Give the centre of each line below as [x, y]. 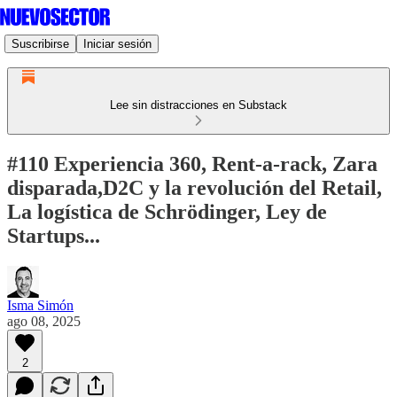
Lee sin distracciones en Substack [198, 105]
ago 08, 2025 [44, 321]
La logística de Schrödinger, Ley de [167, 211]
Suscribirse [40, 43]
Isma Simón [40, 305]
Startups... [54, 235]
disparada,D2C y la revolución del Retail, [195, 187]
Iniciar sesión [117, 43]
